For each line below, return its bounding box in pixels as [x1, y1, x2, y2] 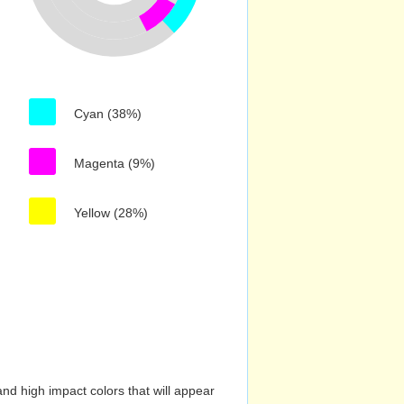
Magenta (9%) [74, 156, 155, 170]
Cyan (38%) [74, 106, 142, 121]
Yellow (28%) [74, 206, 148, 220]
